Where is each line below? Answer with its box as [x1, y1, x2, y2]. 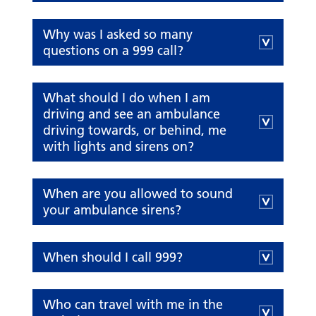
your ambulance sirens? [43, 202, 182, 219]
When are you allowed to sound [43, 186, 233, 202]
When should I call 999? [43, 249, 183, 266]
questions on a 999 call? [43, 42, 184, 59]
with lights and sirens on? [43, 138, 195, 155]
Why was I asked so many [43, 26, 193, 43]
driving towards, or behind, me [43, 122, 227, 139]
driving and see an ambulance [43, 106, 221, 123]
